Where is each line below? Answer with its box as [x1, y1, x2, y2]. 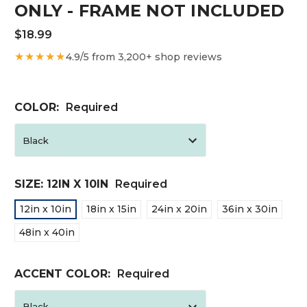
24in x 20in [151, 202, 207, 215]
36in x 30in [221, 202, 278, 215]
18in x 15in [86, 202, 136, 215]
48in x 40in [19, 225, 75, 238]
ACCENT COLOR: [14, 267, 114, 280]
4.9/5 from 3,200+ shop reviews [66, 50, 222, 63]
